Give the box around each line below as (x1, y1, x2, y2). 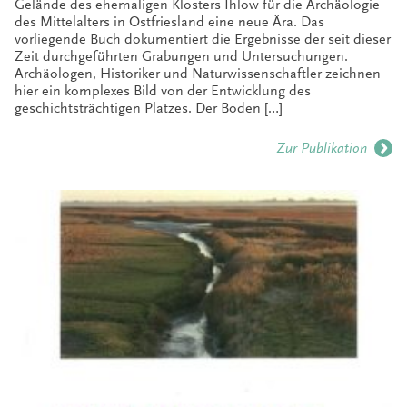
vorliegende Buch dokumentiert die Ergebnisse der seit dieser (15, 30, 391, 47)
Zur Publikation (276, 139, 367, 156)
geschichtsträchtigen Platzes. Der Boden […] (15, 99, 283, 116)
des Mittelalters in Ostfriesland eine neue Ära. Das (15, 13, 324, 30)
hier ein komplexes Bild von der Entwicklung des (15, 82, 311, 99)
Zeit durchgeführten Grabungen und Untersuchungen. (15, 47, 348, 65)
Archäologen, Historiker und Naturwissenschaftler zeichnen (15, 65, 381, 82)
